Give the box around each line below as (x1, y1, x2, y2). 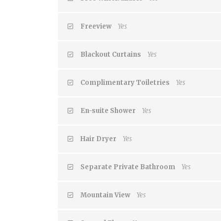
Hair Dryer (80, 134, 116, 143)
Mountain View (80, 190, 130, 199)
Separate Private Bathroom (80, 162, 175, 171)
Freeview (80, 22, 111, 31)
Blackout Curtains (80, 50, 141, 59)
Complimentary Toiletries (80, 78, 170, 87)
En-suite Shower (80, 106, 136, 115)
